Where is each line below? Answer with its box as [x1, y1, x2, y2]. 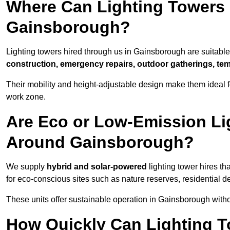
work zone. [6, 92, 46, 102]
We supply [6, 162, 47, 171]
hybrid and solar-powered [47, 162, 147, 171]
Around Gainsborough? [6, 133, 194, 152]
